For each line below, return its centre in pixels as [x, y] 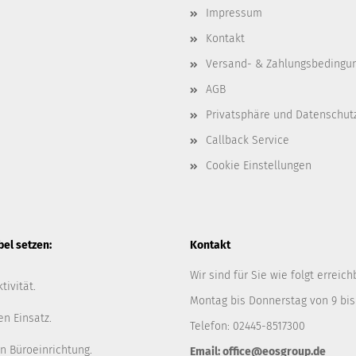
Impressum [234, 13]
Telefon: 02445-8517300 [248, 326]
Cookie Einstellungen [259, 166]
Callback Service [248, 140]
